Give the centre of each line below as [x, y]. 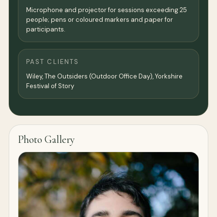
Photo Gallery [46, 140]
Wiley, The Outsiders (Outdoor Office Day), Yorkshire [104, 77]
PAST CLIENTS [53, 62]
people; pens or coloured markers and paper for [100, 20]
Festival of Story [50, 86]
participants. [46, 30]
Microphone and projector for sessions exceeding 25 [107, 10]
